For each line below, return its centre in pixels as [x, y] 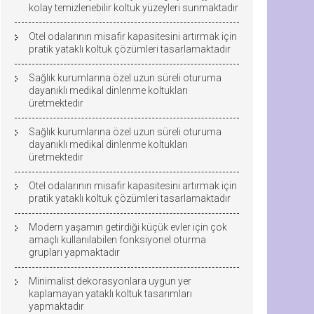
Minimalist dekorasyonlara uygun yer [110, 281]
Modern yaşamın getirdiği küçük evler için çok [128, 227]
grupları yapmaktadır [74, 252]
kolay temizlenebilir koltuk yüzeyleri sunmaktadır [134, 8]
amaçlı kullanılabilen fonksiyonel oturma [117, 240]
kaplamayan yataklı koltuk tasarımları [110, 294]
